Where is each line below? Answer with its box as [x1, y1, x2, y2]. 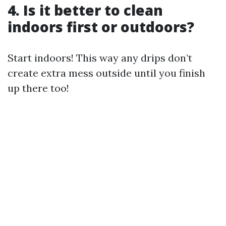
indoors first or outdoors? [8, 17, 194, 36]
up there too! [8, 81, 69, 94]
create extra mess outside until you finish [8, 66, 205, 79]
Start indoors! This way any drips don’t [8, 51, 192, 64]
